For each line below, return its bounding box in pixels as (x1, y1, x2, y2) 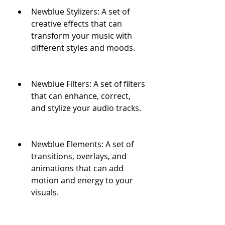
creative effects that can (31, 18, 122, 29)
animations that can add (31, 163, 124, 174)
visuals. (31, 187, 59, 198)
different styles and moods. (31, 42, 135, 53)
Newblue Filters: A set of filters (31, 78, 145, 89)
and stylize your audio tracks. (31, 102, 141, 114)
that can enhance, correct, (31, 90, 131, 101)
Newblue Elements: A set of (31, 139, 134, 150)
